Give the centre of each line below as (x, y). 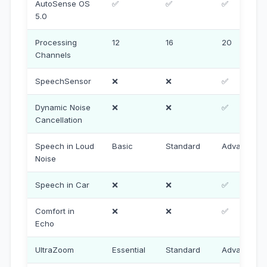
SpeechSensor (63, 81)
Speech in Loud (65, 146)
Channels (53, 55)
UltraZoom (55, 249)
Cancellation (59, 119)
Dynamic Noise (63, 107)
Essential (129, 249)
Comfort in (55, 211)
